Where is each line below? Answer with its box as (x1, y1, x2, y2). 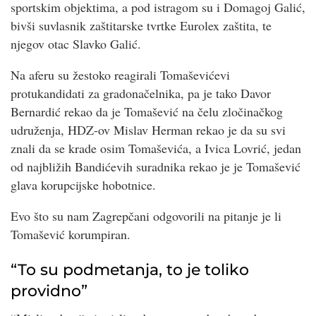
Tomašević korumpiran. (11, 226, 130, 243)
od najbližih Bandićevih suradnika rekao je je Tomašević (11, 158, 300, 176)
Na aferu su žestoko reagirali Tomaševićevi (11, 66, 230, 84)
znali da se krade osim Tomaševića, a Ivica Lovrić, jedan (11, 140, 301, 157)
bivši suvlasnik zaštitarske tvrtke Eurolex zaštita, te (11, 17, 272, 35)
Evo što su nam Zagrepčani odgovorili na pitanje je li (11, 207, 281, 225)
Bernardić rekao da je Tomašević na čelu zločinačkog (11, 103, 283, 121)
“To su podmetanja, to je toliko (11, 260, 249, 279)
